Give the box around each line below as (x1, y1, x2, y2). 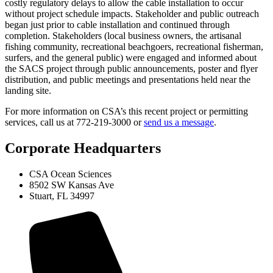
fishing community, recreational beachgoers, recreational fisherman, (5, 41, 263, 52)
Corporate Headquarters (5, 140, 161, 157)
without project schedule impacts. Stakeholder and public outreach (5, 9, 259, 19)
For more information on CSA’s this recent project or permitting (5, 106, 248, 117)
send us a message (144, 117, 214, 128)
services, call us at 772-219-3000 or (5, 117, 144, 128)
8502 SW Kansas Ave (29, 180, 114, 191)
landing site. (5, 85, 51, 96)
